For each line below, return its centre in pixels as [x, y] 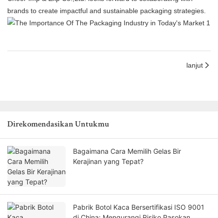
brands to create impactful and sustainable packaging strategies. [107, 11]
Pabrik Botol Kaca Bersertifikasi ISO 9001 [139, 207]
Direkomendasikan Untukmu [58, 125]
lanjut [195, 65]
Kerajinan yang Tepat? [108, 162]
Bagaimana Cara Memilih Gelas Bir [127, 151]
